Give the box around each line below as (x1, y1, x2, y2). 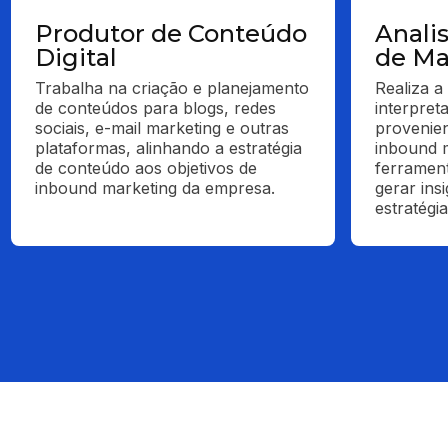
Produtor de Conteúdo (35, 18, 308, 48)
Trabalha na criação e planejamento (35, 77, 310, 98)
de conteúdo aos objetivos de (35, 157, 258, 178)
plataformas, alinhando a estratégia (35, 137, 303, 158)
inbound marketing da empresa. (35, 177, 276, 198)
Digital (35, 42, 118, 72)
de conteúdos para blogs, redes (35, 97, 277, 118)
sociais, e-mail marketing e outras (35, 117, 290, 138)
